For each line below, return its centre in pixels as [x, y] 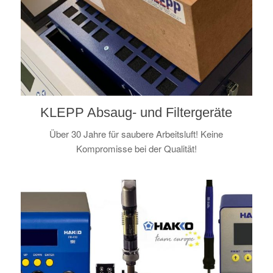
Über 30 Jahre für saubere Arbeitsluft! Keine [136, 134]
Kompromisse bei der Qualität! [136, 149]
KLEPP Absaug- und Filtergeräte [136, 113]
